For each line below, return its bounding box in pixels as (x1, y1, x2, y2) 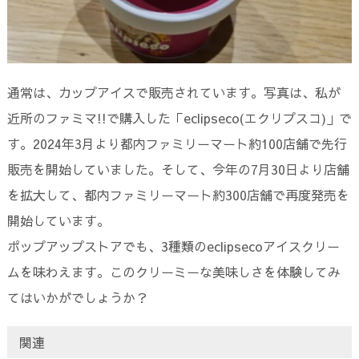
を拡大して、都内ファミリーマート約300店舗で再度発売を (6, 186, 349, 204)
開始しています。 (6, 212, 110, 230)
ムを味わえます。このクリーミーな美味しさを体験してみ (6, 263, 341, 281)
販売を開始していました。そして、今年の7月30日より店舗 (6, 160, 349, 179)
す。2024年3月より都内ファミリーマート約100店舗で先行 (6, 135, 347, 153)
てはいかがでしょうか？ (6, 288, 148, 307)
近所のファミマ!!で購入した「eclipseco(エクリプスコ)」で (6, 109, 352, 127)
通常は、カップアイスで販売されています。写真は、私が (6, 83, 341, 102)
